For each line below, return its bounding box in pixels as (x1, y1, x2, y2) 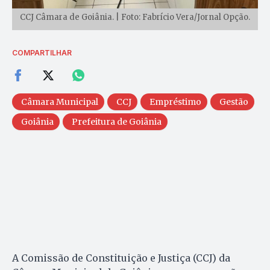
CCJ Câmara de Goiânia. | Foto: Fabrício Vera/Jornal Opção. (20, 12, 250, 23)
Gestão (219, 96, 248, 108)
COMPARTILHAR (12, 48, 72, 58)
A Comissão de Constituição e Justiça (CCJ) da (12, 252, 230, 265)
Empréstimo (149, 96, 201, 108)
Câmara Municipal (21, 96, 98, 108)
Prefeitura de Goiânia (72, 116, 162, 128)
